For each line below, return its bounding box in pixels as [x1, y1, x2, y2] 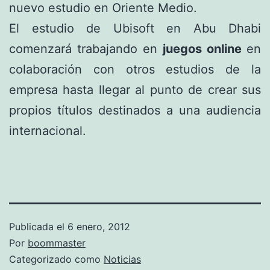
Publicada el [9, 220, 67, 233]
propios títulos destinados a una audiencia [9, 102, 261, 118]
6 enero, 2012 [67, 220, 130, 233]
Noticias [104, 253, 141, 265]
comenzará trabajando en [9, 41, 158, 56]
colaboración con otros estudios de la [9, 61, 261, 77]
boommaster [28, 236, 86, 249]
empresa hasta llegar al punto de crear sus [9, 82, 261, 97]
